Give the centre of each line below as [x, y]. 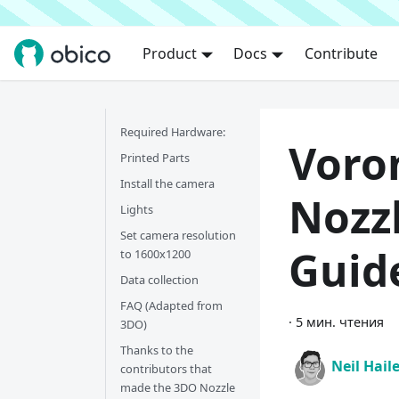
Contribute [341, 53]
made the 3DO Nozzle [178, 387]
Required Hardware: [173, 132]
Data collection [159, 280]
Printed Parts [155, 158]
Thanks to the [157, 350]
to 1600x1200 [155, 254]
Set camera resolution [178, 235]
